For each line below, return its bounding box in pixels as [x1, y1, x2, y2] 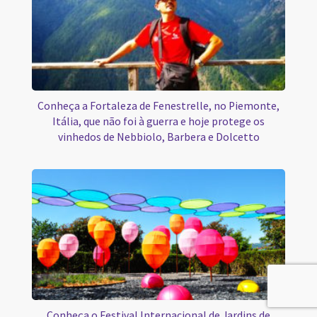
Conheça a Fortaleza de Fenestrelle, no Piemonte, [38, 99, 279, 113]
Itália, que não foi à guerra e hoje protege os [52, 115, 265, 129]
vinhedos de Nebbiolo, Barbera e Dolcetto [57, 130, 260, 144]
